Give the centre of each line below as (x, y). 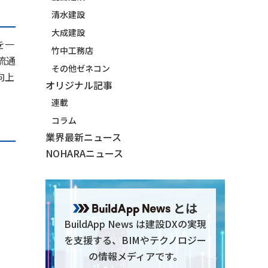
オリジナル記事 (79, 85)
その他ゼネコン (81, 68)
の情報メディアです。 (135, 256)
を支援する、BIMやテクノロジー (135, 240)
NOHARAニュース (84, 153)
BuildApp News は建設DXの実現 (135, 223)
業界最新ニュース (83, 137)
